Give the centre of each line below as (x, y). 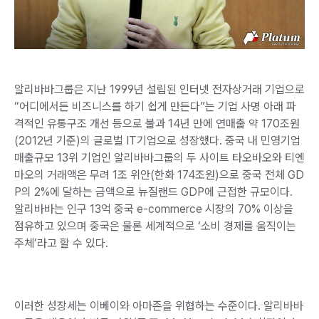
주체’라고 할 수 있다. (61, 243)
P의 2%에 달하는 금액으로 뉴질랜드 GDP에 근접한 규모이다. (153, 192)
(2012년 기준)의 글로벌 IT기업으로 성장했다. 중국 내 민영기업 (157, 140)
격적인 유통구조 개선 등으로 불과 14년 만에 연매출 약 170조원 (157, 123)
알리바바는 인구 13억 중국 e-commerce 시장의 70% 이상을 (154, 209)
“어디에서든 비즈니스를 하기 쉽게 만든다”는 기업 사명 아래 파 (155, 106)
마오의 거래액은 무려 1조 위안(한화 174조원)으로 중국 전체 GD (159, 174)
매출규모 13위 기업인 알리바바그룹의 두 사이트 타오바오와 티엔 (159, 157)
